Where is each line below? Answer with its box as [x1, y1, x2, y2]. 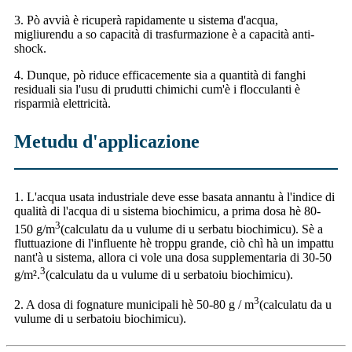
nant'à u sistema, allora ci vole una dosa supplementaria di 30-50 [14, 250, 332, 264]
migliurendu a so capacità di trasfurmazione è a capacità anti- [14, 27, 314, 42]
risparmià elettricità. [14, 97, 111, 111]
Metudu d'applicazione [14, 131, 200, 152]
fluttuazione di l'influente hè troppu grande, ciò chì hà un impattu [14, 236, 334, 250]
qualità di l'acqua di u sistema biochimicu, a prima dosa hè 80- [14, 204, 321, 218]
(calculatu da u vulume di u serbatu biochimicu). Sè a [60, 222, 323, 236]
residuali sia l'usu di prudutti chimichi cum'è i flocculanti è [14, 82, 300, 97]
